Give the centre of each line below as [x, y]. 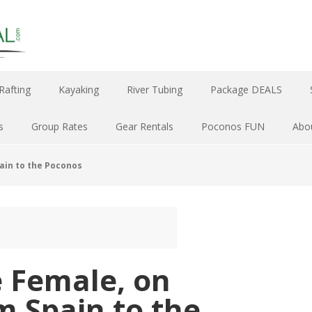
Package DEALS [246, 89]
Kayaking [79, 89]
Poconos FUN [233, 126]
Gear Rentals [145, 126]
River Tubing [155, 89]
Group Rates [60, 126]
